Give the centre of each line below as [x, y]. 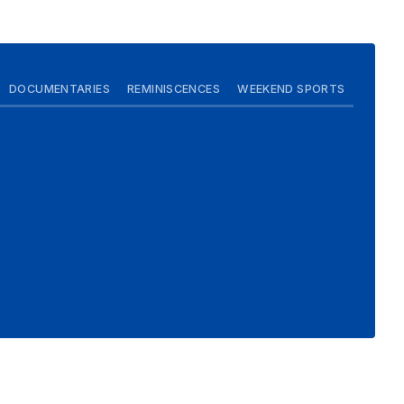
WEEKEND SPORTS [291, 88]
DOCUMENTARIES [60, 88]
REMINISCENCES [174, 88]
